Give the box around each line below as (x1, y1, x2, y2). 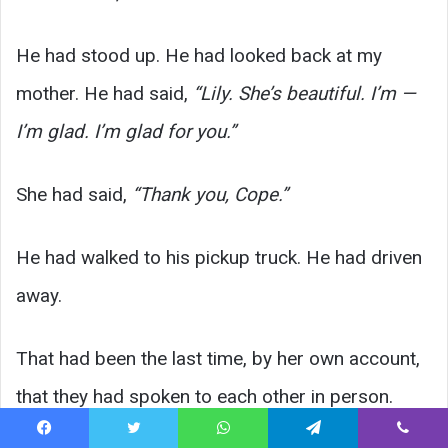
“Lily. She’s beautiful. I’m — (193, 81, 416, 105)
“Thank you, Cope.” (132, 182, 288, 206)
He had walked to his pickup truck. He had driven (16, 245, 422, 269)
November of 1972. (16, 422, 180, 446)
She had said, (16, 182, 132, 206)
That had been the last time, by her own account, (16, 346, 420, 370)
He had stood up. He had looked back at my (16, 43, 382, 67)
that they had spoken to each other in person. (16, 384, 393, 408)
